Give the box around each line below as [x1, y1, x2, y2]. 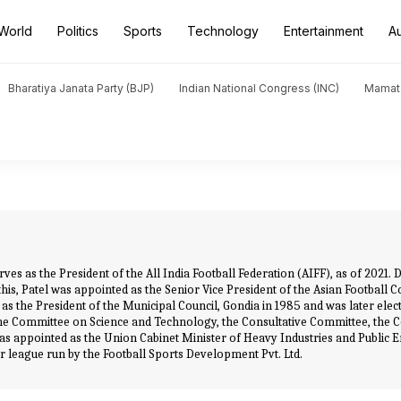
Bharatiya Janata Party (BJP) [8, 81, 154, 95]
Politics [57, 23, 98, 38]
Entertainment [284, 23, 363, 38]
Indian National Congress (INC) [179, 81, 339, 95]
